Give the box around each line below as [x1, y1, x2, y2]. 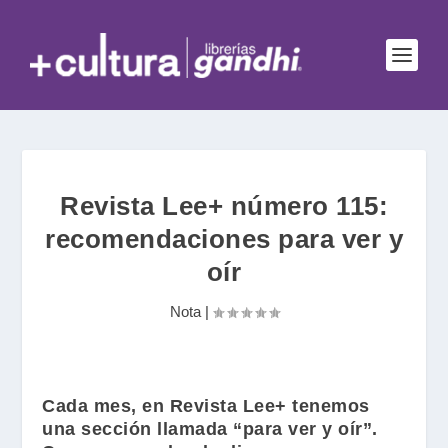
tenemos [286, 396, 370, 416]
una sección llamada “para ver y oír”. [42, 419, 378, 439]
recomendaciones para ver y [45, 224, 403, 254]
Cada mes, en [42, 396, 170, 416]
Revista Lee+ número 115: [60, 191, 388, 221]
